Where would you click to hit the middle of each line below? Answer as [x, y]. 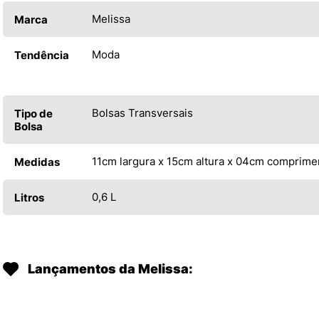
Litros [29, 198]
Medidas [37, 162]
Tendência [42, 55]
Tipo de [33, 114]
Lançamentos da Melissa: [110, 269]
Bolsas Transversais [142, 113]
